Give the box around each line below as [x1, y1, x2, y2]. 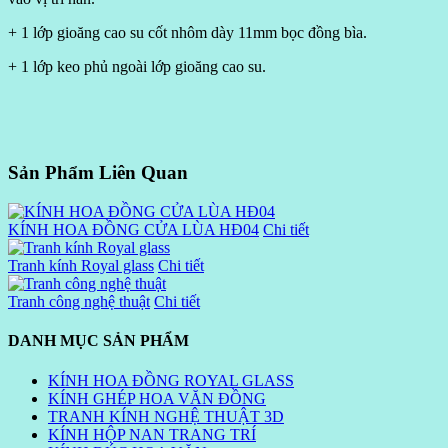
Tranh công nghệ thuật [8, 293, 150, 311]
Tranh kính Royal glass [8, 257, 154, 275]
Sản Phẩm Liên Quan [8, 162, 188, 184]
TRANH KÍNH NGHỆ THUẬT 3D [48, 407, 284, 425]
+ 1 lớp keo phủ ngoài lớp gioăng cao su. [8, 57, 266, 75]
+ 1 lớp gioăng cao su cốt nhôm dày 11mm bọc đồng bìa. [8, 23, 367, 41]
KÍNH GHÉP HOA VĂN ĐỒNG [48, 389, 266, 407]
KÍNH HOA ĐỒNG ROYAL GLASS [48, 371, 294, 389]
